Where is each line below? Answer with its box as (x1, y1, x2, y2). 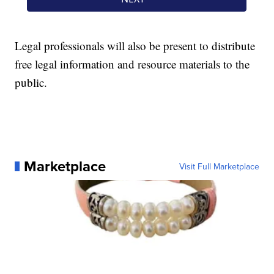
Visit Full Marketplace (179, 160, 259, 172)
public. (15, 74, 48, 90)
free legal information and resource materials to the (15, 56, 250, 72)
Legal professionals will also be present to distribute (15, 37, 256, 53)
